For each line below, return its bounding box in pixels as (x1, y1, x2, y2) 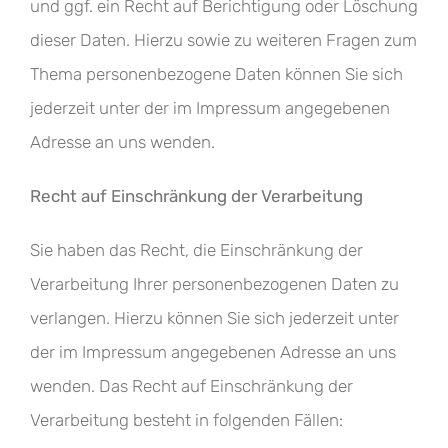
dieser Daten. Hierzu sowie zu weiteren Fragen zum (30, 30, 417, 50)
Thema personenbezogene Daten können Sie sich (30, 64, 403, 84)
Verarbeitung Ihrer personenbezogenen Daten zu (30, 274, 399, 294)
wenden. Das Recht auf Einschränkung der (30, 376, 353, 396)
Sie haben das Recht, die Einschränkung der (30, 240, 363, 260)
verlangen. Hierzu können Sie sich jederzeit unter (30, 308, 399, 328)
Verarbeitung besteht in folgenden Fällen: (30, 410, 343, 430)
